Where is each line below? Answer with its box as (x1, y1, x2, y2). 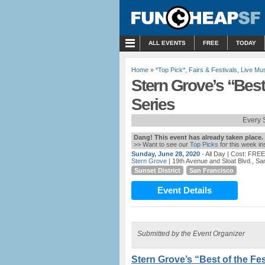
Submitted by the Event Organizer (137, 230, 245, 238)
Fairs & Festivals (189, 66, 237, 73)
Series (131, 95, 174, 114)
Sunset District (134, 167, 180, 174)
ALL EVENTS (148, 40, 186, 46)
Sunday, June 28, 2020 (131, 150, 200, 157)
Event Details (157, 185, 212, 195)
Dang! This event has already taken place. (134, 134, 263, 141)
